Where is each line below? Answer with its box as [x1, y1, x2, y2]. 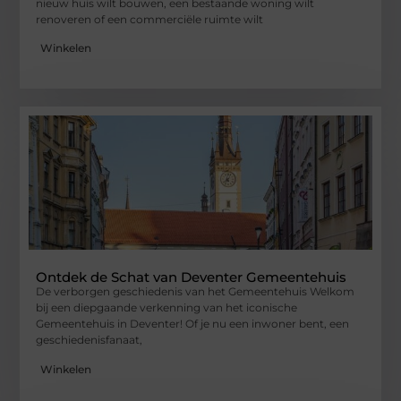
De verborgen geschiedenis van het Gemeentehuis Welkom [36, 285, 355, 299]
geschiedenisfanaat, [36, 333, 143, 347]
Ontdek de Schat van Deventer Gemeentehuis [36, 269, 347, 286]
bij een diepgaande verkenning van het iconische [36, 301, 298, 315]
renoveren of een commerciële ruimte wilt [36, 12, 264, 26]
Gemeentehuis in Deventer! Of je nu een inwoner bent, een [36, 317, 350, 331]
